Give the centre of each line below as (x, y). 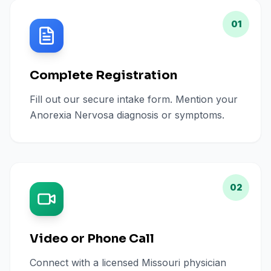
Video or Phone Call (92, 239)
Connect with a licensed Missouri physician (128, 263)
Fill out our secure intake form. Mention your (134, 99)
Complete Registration (103, 75)
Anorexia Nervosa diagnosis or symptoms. (127, 115)
